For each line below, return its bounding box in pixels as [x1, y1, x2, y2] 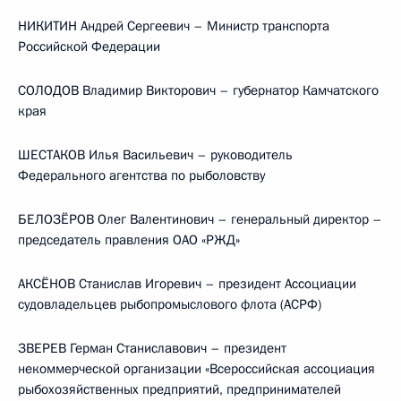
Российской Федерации [18, 38, 160, 55]
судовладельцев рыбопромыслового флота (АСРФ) [18, 295, 321, 313]
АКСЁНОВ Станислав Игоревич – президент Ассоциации [18, 275, 356, 293]
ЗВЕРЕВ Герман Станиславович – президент [18, 339, 286, 357]
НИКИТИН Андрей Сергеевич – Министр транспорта [18, 17, 329, 35]
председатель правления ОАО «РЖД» [18, 231, 240, 249]
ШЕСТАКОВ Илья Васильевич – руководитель [18, 146, 293, 164]
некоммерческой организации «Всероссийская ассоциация [18, 360, 375, 378]
